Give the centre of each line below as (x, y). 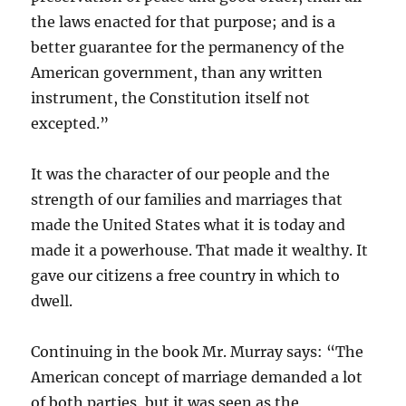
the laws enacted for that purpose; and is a (184, 22)
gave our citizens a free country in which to (186, 275)
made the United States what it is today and (188, 225)
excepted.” (70, 123)
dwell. (52, 301)
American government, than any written (177, 72)
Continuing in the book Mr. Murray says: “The (198, 352)
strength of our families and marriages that (187, 199)
